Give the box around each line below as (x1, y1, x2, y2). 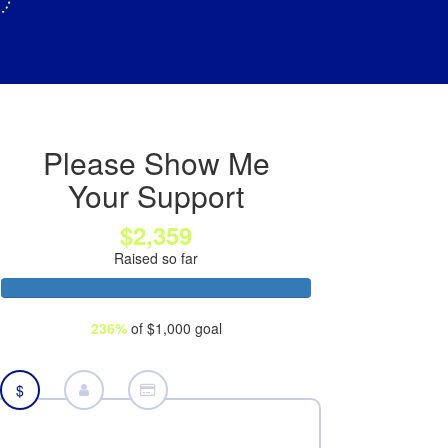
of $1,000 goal (126, 317, 222, 338)
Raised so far (114, 247, 198, 268)
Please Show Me (42, 140, 270, 184)
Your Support (68, 173, 244, 217)
